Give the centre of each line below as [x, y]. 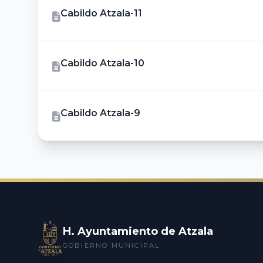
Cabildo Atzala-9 [100, 113]
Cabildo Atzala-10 [102, 63]
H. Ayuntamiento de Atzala [138, 231]
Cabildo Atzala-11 [101, 13]
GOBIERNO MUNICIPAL [111, 245]
